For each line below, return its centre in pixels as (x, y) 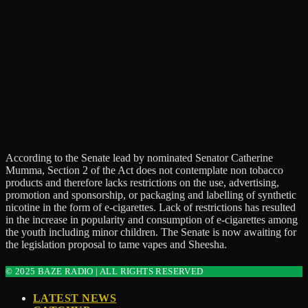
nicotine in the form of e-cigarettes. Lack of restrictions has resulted (151, 207)
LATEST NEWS (75, 298)
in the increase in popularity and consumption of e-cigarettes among (152, 219)
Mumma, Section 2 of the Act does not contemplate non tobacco (144, 170)
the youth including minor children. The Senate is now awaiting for (151, 232)
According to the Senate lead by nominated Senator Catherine (139, 157)
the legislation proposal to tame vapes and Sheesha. (116, 244)
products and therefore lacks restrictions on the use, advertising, (142, 182)
